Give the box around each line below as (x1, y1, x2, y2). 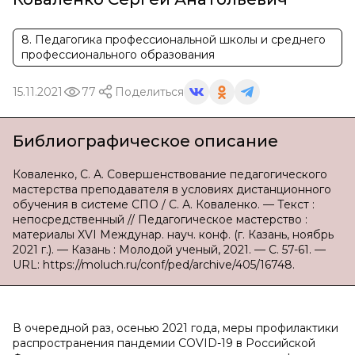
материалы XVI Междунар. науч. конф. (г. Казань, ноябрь (13, 227, 334, 242)
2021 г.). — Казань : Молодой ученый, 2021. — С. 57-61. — (13, 242, 326, 257)
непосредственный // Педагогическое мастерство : (13, 212, 307, 227)
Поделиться (115, 84, 184, 99)
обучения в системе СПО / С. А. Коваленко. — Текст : (13, 197, 315, 212)
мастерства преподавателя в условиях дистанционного (13, 182, 331, 197)
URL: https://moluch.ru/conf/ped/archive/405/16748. (13, 258, 295, 272)
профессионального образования (21, 48, 215, 62)
